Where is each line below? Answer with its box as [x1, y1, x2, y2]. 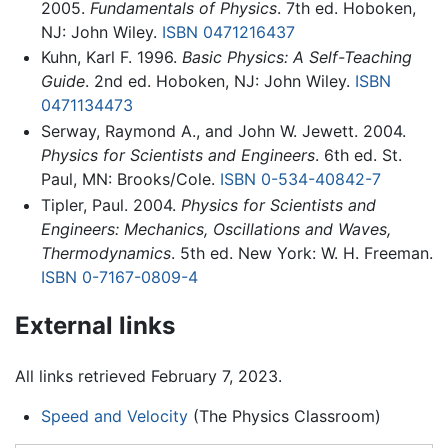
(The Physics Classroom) [187, 406, 381, 427]
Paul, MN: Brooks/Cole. [40, 168, 220, 189]
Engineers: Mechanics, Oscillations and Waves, [40, 218, 391, 239]
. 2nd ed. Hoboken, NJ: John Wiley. [84, 71, 355, 92]
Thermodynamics [40, 242, 171, 263]
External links [15, 311, 175, 341]
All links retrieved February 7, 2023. [15, 366, 282, 387]
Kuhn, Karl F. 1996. [40, 47, 182, 68]
